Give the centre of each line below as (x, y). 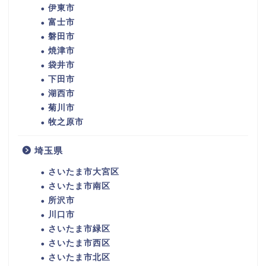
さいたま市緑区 (79, 229)
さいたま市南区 (79, 186)
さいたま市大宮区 (84, 172)
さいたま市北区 (79, 258)
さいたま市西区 (79, 243)
